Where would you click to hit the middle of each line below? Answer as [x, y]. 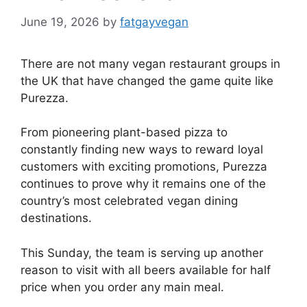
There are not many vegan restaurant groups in [150, 63]
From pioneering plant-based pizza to [124, 132]
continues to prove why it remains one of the [143, 184]
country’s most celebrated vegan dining [129, 201]
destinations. [56, 218]
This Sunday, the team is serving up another [142, 253]
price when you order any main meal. [122, 287]
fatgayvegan [154, 22]
